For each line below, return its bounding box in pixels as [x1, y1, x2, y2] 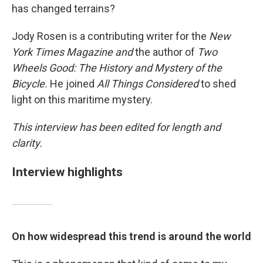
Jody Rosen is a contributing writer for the [12, 30, 209, 42]
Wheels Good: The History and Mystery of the [12, 62, 222, 74]
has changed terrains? [12, 2, 115, 15]
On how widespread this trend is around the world [12, 230, 251, 242]
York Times [12, 46, 64, 58]
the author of [135, 46, 197, 58]
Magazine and [66, 46, 135, 58]
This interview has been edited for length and [12, 121, 221, 133]
